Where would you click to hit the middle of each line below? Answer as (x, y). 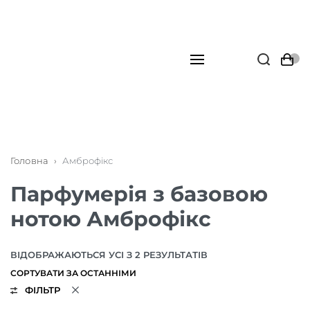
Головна (29, 161)
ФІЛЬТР (42, 290)
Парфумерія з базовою (139, 194)
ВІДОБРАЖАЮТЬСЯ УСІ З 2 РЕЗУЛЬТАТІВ (109, 255)
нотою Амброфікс (111, 219)
